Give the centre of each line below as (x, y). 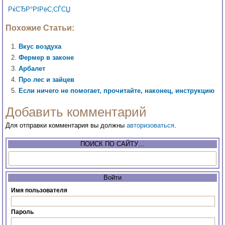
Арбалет (32, 69)
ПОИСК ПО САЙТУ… (113, 144)
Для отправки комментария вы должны (66, 126)
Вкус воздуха (40, 47)
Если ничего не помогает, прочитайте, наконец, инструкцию (117, 91)
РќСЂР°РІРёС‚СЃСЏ (39, 10)
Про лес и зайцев (47, 80)
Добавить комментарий (76, 112)
